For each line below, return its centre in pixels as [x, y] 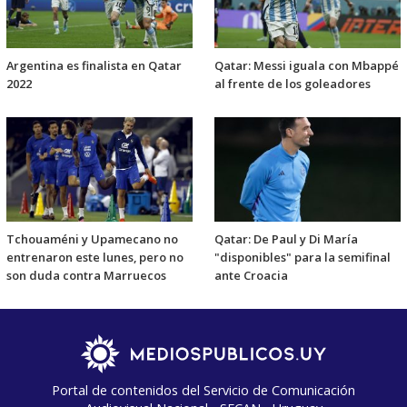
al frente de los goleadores [293, 84]
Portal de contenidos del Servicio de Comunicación [203, 390]
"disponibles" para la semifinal [303, 257]
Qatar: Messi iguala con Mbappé [307, 66]
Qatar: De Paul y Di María [286, 238]
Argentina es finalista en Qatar [94, 66]
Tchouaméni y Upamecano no [92, 238]
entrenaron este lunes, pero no [95, 257]
